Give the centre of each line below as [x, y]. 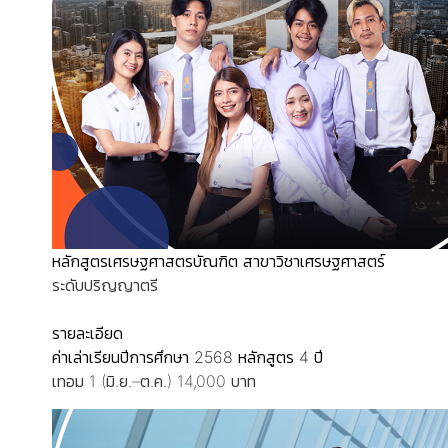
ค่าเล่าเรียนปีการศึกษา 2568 [142, 357]
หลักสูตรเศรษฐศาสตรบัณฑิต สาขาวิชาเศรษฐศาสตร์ [218, 261]
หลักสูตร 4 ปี [280, 357]
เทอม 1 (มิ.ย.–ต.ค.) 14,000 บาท [154, 381]
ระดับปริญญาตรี [105, 285]
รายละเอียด [87, 333]
